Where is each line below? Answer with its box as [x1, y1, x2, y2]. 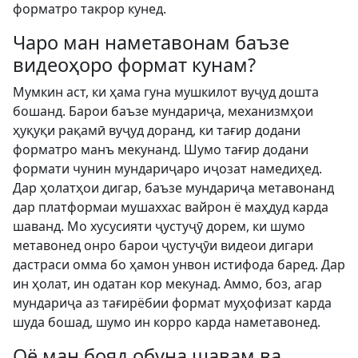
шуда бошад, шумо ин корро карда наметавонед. [13, 313, 320, 331]
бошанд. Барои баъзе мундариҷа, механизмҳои [13, 102, 313, 120]
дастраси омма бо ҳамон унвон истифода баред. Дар [13, 256, 345, 273]
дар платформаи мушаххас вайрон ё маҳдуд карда [13, 198, 328, 216]
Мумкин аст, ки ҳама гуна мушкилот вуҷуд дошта [13, 83, 319, 101]
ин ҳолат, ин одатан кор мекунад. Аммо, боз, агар [13, 275, 322, 292]
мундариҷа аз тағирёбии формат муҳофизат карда [13, 294, 332, 312]
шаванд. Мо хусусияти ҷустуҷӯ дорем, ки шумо [13, 217, 305, 235]
